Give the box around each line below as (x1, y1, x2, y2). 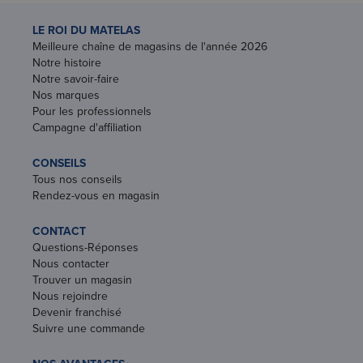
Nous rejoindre (32, 287, 108, 305)
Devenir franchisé (32, 303, 122, 321)
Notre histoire (32, 53, 101, 71)
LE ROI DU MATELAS (32, 21, 140, 39)
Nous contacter (32, 254, 109, 272)
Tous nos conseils (32, 170, 122, 188)
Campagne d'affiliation (32, 118, 142, 136)
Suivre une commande (32, 319, 145, 337)
